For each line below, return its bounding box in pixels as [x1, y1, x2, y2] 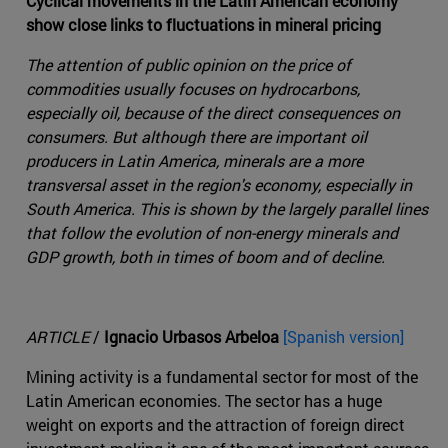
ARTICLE [26, 326, 89, 348]
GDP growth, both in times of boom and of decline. [26, 246, 385, 268]
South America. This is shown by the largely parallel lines [26, 198, 428, 220]
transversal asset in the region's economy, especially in [26, 174, 412, 196]
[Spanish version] [283, 326, 404, 348]
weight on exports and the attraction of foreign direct [26, 414, 405, 436]
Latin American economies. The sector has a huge [26, 390, 382, 412]
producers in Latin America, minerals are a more [26, 150, 363, 172]
